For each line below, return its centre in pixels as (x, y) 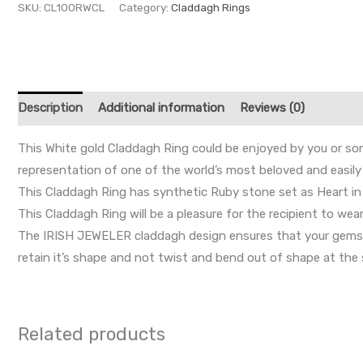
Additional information (161, 108)
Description (50, 108)
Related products (92, 334)
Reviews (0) (272, 108)
